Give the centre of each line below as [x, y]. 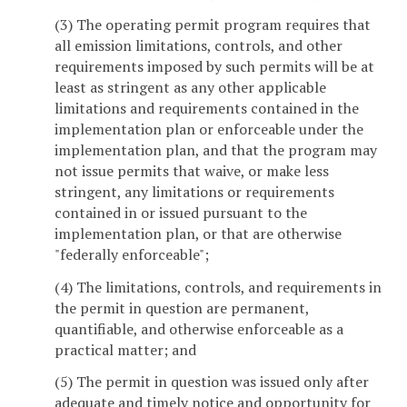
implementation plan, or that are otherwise [198, 233]
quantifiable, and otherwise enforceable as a [199, 328]
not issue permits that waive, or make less [192, 170]
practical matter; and [125, 349]
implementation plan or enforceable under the [209, 129]
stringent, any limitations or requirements [194, 191]
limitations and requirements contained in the [207, 108]
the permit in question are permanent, [182, 308]
